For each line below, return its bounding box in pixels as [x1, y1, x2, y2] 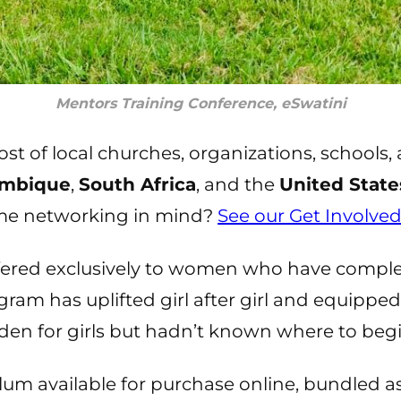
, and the [196, 173, 280, 195]
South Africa [79, 173, 197, 195]
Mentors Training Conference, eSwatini [55, 94, 346, 112]
